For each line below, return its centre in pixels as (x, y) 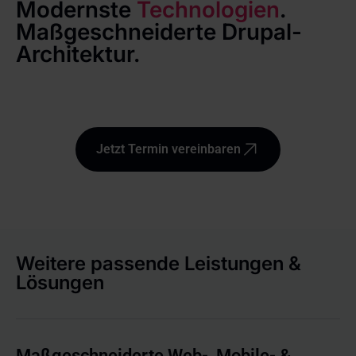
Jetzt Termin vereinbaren (168, 149)
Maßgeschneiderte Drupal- (159, 31)
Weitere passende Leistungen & (159, 263)
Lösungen (60, 282)
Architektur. (78, 54)
